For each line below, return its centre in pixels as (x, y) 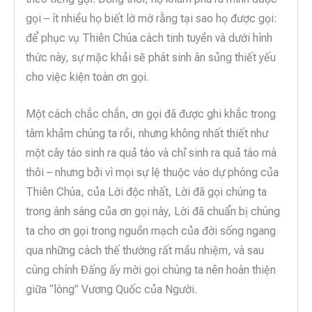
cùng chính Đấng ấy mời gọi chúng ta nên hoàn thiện (151, 270)
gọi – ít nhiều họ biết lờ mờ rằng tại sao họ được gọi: (151, 18)
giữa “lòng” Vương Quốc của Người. (111, 290)
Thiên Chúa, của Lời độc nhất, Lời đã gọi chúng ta (146, 192)
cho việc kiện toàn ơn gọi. (87, 77)
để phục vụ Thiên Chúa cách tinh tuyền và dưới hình (149, 38)
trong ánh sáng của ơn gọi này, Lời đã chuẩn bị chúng (153, 212)
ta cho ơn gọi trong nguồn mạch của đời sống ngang (151, 231)
